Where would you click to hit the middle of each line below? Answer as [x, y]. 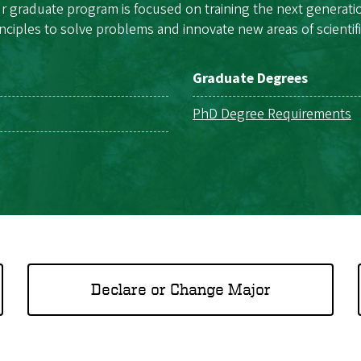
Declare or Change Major [180, 289]
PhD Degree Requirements [272, 114]
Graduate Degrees [250, 78]
